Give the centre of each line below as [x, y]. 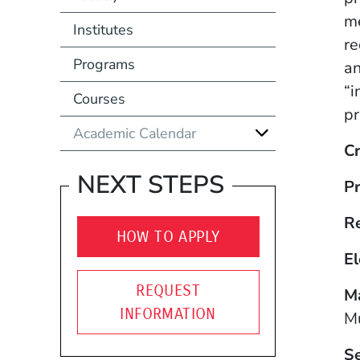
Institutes [103, 29]
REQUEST [168, 290]
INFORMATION [168, 313]
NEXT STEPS [150, 185]
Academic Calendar [134, 133]
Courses [99, 98]
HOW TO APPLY [168, 236]
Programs [104, 64]
